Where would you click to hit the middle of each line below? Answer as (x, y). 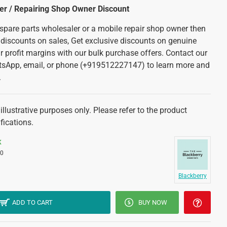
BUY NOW (153, 202)
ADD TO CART (33, 202)
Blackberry (193, 176)
